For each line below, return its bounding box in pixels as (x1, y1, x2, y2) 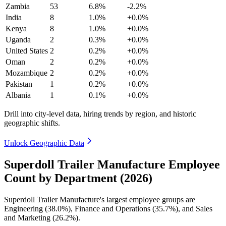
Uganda (6, 35, 31, 44)
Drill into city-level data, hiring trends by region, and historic (4, 109, 196, 118)
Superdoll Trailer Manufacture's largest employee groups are (4, 195, 195, 204)
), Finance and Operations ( (68, 204, 155, 213)
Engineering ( (4, 204, 47, 213)
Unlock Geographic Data (4, 139, 84, 147)
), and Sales (176, 204, 212, 213)
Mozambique (6, 69, 47, 77)
